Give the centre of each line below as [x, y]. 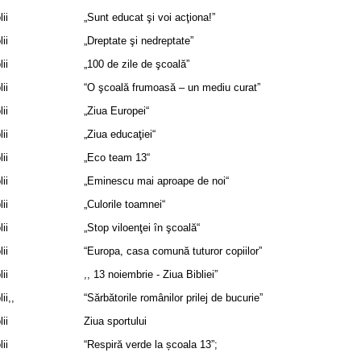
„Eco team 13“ [117, 158]
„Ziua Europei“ [116, 111]
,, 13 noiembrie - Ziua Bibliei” [151, 274]
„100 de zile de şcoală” [137, 64]
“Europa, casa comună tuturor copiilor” [173, 251]
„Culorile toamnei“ [124, 204]
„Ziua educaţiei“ [120, 134]
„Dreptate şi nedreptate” [139, 41]
